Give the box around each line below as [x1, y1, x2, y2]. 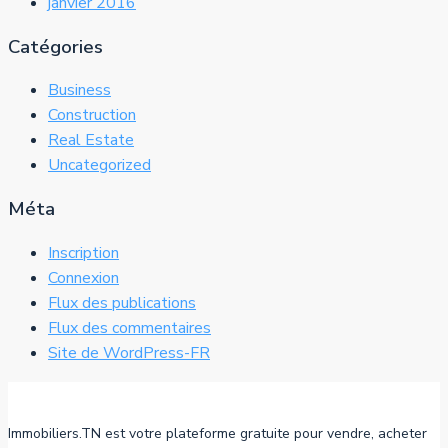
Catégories [8, 33, 103, 60]
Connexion [48, 266, 119, 289]
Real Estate [48, 129, 134, 152]
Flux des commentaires [48, 316, 211, 339]
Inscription [48, 241, 119, 264]
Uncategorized [48, 154, 151, 177]
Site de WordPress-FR [48, 341, 210, 364]
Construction [48, 104, 136, 127]
